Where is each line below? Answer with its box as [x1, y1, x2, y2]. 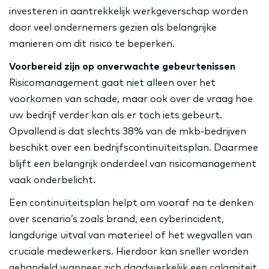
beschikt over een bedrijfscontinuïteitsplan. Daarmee [9, 143, 258, 153]
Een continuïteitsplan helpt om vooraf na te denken [9, 198, 253, 208]
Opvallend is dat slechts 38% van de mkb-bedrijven [9, 127, 246, 136]
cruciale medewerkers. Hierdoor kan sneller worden [9, 247, 249, 256]
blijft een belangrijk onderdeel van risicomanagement [9, 159, 256, 169]
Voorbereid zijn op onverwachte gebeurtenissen [9, 62, 235, 71]
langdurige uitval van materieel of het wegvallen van [9, 231, 252, 240]
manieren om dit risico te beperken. [9, 39, 175, 49]
